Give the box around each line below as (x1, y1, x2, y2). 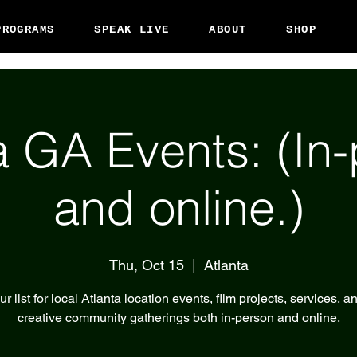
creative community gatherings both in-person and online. (17, 310, 340, 326)
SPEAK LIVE (94, 22, 170, 36)
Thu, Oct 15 (108, 257, 184, 274)
